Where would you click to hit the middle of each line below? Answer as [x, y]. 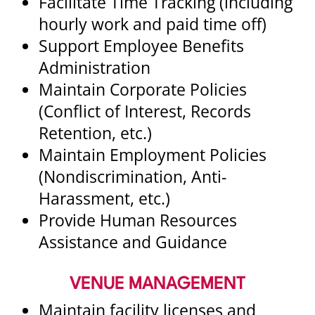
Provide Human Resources [138, 220]
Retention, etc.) [95, 133]
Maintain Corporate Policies [143, 89]
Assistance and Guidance [133, 242]
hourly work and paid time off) [153, 24]
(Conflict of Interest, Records [145, 111]
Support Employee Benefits [141, 46]
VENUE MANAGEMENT [157, 284]
